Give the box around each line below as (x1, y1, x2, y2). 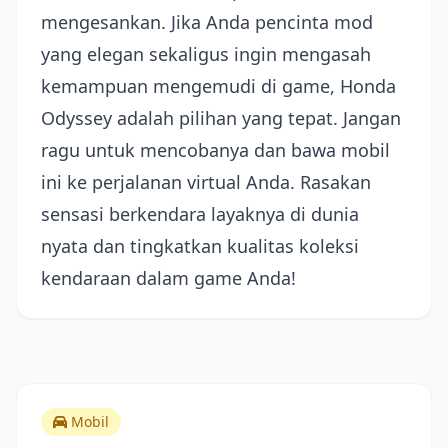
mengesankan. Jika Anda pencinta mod (41, 10, 373, 34)
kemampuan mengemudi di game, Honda (41, 74, 396, 98)
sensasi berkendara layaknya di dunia (41, 202, 359, 226)
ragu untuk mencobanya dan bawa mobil (41, 138, 390, 162)
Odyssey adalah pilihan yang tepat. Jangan (41, 106, 401, 130)
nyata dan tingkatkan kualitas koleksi (41, 234, 359, 258)
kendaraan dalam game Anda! (41, 266, 296, 290)
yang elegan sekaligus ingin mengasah (41, 42, 371, 66)
